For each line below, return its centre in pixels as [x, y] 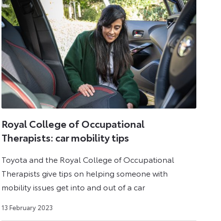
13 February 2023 [27, 207]
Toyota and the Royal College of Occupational [88, 159]
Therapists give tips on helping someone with [85, 173]
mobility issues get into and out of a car [74, 186]
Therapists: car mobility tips [66, 137]
